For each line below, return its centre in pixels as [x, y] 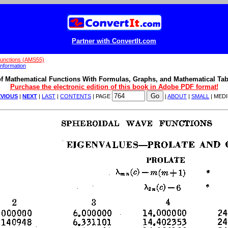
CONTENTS [76, 96]
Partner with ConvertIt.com [114, 41]
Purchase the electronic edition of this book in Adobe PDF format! [114, 87]
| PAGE [102, 96]
